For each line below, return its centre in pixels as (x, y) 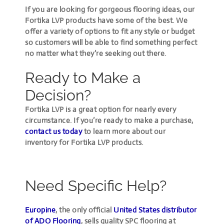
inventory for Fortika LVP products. (84, 142)
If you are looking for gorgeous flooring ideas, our (110, 9)
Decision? (58, 95)
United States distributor (155, 209)
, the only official (85, 209)
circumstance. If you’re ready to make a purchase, (109, 120)
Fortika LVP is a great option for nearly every (101, 109)
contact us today (54, 131)
